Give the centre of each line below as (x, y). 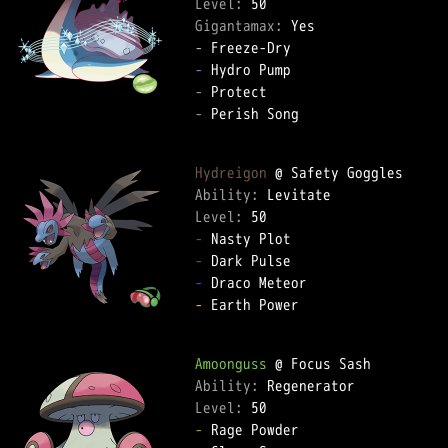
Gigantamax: (243, 25)
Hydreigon (231, 172)
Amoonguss (231, 363)
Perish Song (259, 113)
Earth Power (259, 304)
